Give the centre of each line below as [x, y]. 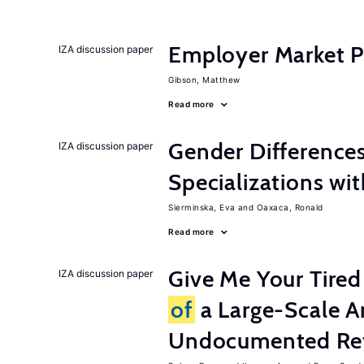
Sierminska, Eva [202, 207]
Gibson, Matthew [204, 80]
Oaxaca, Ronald [290, 207]
